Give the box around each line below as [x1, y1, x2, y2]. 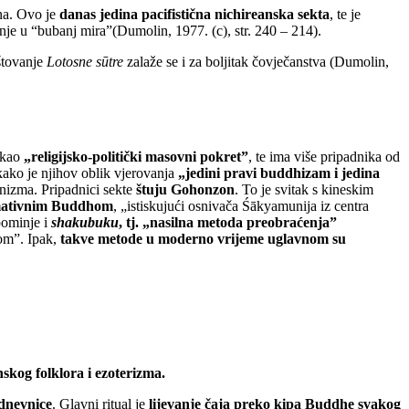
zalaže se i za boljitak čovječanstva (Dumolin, [123, 53, 389, 69]
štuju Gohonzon [136, 181, 235, 197]
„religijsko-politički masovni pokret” [24, 148, 248, 164]
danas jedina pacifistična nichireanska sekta [59, 5, 330, 22]
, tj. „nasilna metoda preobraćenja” [119, 214, 337, 230]
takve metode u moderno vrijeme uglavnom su [60, 230, 346, 246]
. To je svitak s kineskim [235, 181, 373, 197]
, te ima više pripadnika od [248, 148, 400, 164]
